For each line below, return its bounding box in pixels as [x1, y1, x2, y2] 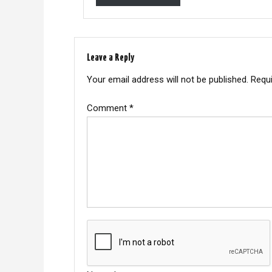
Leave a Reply [87, 52, 134, 63]
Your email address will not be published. [87, 73, 248, 85]
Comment [87, 102, 129, 114]
